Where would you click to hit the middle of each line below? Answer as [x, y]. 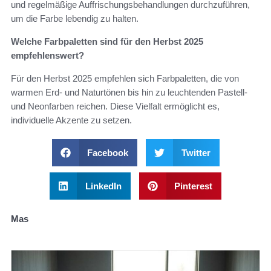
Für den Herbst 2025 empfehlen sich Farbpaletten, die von [125, 78]
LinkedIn [103, 186]
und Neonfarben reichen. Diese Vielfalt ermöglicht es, [115, 106]
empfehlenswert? [47, 55]
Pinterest [193, 186]
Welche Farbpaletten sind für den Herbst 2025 [107, 41]
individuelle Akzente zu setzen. [71, 120]
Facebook [108, 152]
